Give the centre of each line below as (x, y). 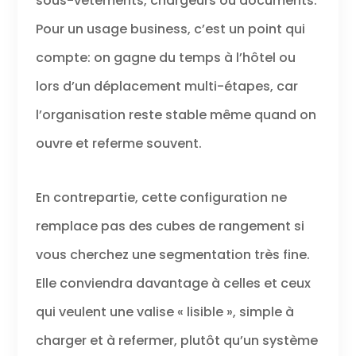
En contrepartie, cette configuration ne (161, 197)
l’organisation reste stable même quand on (176, 114)
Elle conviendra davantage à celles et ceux (173, 283)
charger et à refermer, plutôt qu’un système (176, 340)
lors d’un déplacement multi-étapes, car (166, 86)
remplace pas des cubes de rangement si (170, 226)
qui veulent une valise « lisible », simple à (164, 311)
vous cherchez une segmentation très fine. (172, 254)
